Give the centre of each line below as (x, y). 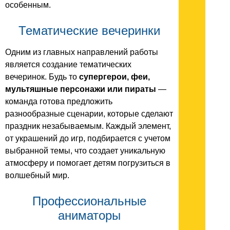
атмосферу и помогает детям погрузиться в (88, 163)
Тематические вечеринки (89, 30)
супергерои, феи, (114, 77)
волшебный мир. (37, 176)
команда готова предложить (59, 102)
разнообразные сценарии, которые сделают (89, 114)
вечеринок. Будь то (42, 77)
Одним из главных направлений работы (82, 52)
